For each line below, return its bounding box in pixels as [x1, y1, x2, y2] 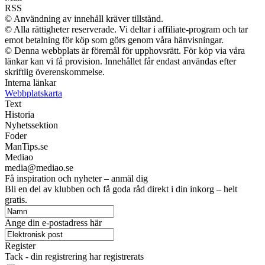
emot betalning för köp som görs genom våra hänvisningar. [5, 34, 224, 45]
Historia [5, 109, 34, 119]
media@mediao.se [5, 162, 73, 173]
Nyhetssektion [5, 119, 58, 130]
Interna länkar [5, 77, 56, 88]
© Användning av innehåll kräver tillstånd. [5, 13, 163, 24]
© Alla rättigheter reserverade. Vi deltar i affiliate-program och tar [5, 24, 248, 34]
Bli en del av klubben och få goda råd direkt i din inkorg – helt [5, 183, 237, 194]
